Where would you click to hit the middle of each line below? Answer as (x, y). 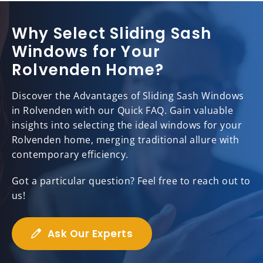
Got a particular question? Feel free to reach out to (131, 181)
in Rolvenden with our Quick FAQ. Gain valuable (123, 111)
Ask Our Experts (90, 234)
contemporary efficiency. (70, 155)
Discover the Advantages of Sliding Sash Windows (128, 96)
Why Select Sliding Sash (112, 34)
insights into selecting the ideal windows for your (127, 125)
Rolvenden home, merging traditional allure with (126, 140)
